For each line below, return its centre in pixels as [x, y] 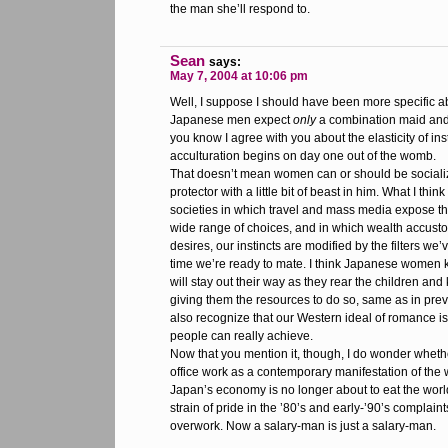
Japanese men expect [231, 120]
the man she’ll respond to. [240, 9]
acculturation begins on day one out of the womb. [303, 156]
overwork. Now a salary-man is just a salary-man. [303, 426]
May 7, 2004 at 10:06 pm [239, 76]
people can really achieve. [241, 336]
